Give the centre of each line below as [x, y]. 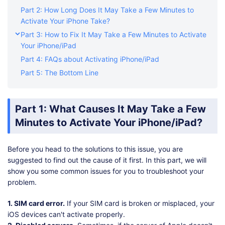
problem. [22, 182]
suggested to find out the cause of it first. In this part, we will [107, 160]
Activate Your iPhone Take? [65, 21]
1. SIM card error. [36, 203]
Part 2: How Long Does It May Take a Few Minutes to [107, 10]
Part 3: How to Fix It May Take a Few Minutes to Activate [114, 35]
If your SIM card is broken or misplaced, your [140, 203]
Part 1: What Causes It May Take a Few [110, 109]
